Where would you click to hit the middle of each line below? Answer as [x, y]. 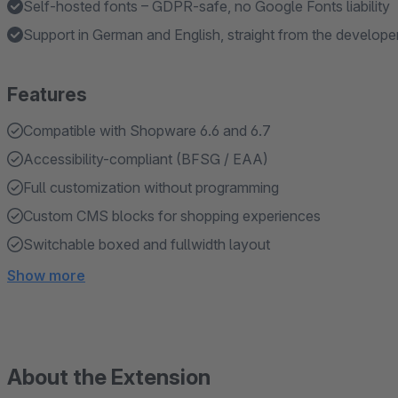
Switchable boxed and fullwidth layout [147, 245]
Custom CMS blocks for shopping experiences [172, 216]
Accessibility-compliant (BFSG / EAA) [146, 159]
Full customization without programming [151, 188]
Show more [46, 276]
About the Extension [109, 378]
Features [47, 95]
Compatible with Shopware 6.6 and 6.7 [147, 131]
